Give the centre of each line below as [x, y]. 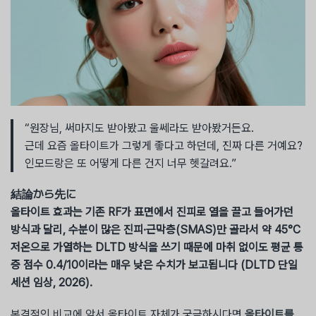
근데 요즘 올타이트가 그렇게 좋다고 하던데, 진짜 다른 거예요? [164, 146]
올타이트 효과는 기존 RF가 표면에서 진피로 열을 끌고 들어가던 [152, 212]
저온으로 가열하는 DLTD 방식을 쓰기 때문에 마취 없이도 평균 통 [157, 248]
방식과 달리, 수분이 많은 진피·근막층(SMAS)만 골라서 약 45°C [156, 230]
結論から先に [43, 195]
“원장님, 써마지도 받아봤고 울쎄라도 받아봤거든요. [139, 128]
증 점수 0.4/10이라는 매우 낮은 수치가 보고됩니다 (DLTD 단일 [154, 265]
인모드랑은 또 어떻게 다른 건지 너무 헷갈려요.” [130, 164]
